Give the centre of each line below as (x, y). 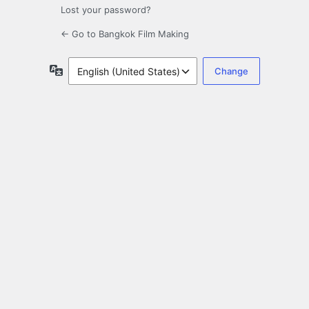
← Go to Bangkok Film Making (125, 34)
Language (85, 70)
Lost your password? (106, 10)
